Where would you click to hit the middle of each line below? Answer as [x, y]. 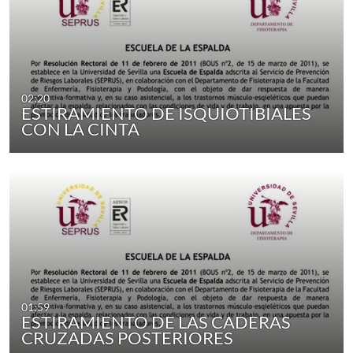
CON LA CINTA [81, 129]
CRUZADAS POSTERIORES [128, 338]
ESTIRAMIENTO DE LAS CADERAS [156, 322]
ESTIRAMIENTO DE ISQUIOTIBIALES [167, 113]
